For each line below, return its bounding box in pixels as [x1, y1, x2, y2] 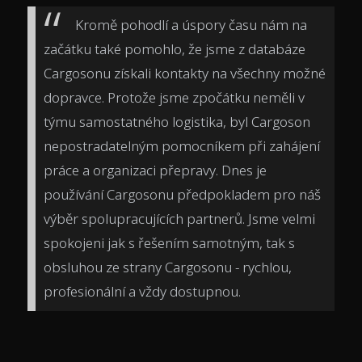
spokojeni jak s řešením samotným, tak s [44, 234, 295, 253]
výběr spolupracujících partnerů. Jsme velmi [44, 209, 315, 229]
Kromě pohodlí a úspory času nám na [75, 15, 307, 35]
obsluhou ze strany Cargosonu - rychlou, [44, 258, 292, 277]
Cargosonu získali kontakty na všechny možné [44, 64, 326, 83]
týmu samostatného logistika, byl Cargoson [44, 112, 310, 132]
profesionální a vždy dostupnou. [44, 282, 241, 301]
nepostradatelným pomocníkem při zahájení [44, 137, 320, 156]
